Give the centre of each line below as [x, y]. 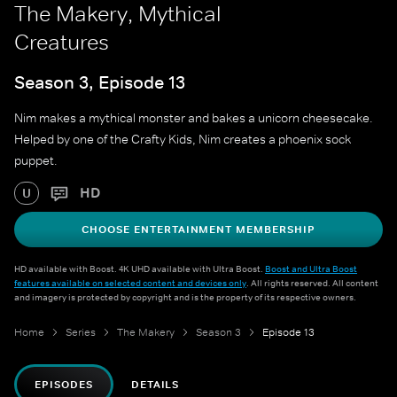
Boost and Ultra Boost [311, 269]
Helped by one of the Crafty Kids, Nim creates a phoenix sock [183, 140]
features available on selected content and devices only [130, 283]
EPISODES [64, 385]
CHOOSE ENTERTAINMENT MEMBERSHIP [198, 230]
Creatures [62, 42]
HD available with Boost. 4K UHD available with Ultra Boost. [140, 269]
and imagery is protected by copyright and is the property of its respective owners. [185, 297]
